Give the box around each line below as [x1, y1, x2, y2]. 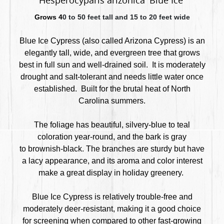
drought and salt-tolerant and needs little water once [20, 72, 203, 81]
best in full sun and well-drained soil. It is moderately [18, 60, 205, 69]
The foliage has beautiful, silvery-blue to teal [34, 120, 190, 129]
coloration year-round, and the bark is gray [37, 132, 186, 141]
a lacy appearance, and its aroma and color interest [21, 156, 202, 165]
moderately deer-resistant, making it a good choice [23, 204, 201, 213]
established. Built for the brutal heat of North [33, 84, 190, 93]
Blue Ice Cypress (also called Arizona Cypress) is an [19, 36, 205, 45]
